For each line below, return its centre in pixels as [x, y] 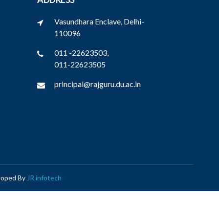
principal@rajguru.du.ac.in [98, 84]
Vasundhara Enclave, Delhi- [99, 21]
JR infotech [44, 178]
